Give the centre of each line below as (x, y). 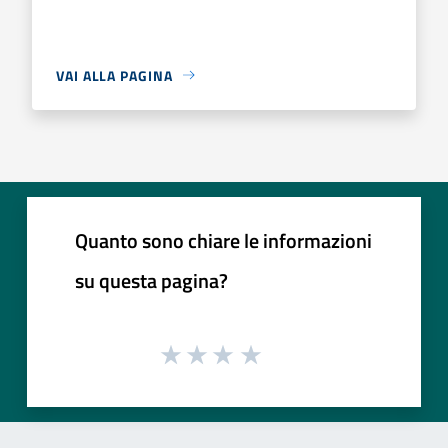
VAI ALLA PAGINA (114, 75)
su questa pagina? (151, 280)
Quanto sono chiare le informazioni (223, 240)
